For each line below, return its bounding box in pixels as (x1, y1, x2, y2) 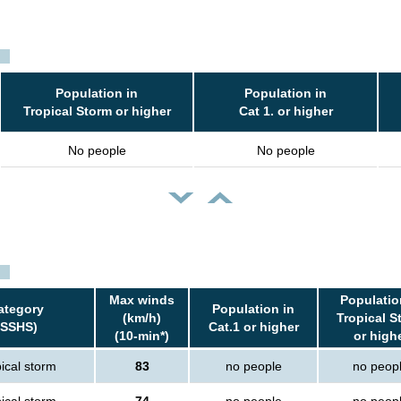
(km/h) (123, 311, 161, 326)
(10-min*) (115, 328, 169, 344)
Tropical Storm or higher (22, 104, 171, 119)
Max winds (109, 293, 175, 308)
